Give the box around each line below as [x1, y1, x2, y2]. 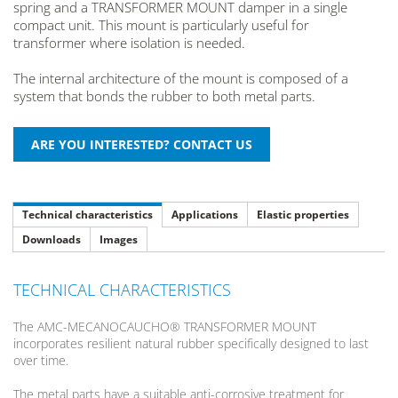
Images [99, 232, 138, 248]
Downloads [22, 232, 81, 248]
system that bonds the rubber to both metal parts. [13, 87, 315, 106]
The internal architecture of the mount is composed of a [13, 69, 348, 88]
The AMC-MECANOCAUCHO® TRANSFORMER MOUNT [13, 318, 316, 336]
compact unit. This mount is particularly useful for [13, 16, 309, 35]
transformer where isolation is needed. [13, 34, 245, 52]
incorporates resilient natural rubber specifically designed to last [13, 335, 369, 353]
